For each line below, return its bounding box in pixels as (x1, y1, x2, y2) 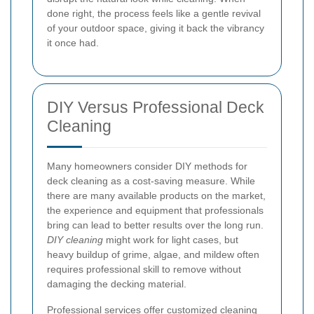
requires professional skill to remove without (47, 264, 241, 275)
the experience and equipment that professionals (47, 205, 264, 217)
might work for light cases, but (103, 234, 238, 246)
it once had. (47, 37, 99, 49)
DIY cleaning (47, 234, 103, 246)
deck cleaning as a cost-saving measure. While (47, 175, 255, 187)
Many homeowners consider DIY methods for (47, 161, 247, 172)
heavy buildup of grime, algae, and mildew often (47, 249, 259, 261)
